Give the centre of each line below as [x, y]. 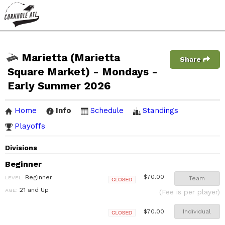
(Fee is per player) [189, 192]
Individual [197, 211]
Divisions [21, 147]
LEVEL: [14, 177]
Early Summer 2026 [59, 86]
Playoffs [30, 126]
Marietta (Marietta [71, 58]
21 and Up [33, 189]
